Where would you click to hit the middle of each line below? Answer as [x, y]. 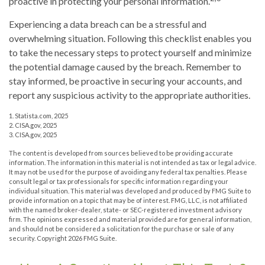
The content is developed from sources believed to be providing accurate [121, 153]
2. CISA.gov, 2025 [33, 125]
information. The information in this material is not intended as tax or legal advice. [132, 162]
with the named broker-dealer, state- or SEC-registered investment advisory [125, 209]
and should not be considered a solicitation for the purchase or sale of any [122, 228]
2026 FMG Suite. [92, 238]
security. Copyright [38, 238]
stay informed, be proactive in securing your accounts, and [125, 80]
